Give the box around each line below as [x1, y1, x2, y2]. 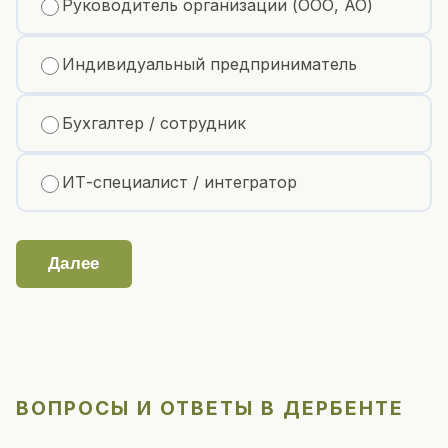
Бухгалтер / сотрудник [62, 113, 246, 133]
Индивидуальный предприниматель [62, 54, 357, 74]
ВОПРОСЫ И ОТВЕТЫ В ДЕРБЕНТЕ [16, 395, 404, 420]
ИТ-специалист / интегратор [62, 172, 297, 192]
